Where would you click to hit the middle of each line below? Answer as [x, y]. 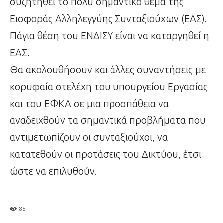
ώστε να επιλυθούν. [54, 171]
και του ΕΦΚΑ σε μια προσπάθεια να [89, 104]
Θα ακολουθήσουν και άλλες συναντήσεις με [108, 70]
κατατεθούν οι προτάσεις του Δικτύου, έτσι [106, 154]
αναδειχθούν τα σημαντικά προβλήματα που [108, 120]
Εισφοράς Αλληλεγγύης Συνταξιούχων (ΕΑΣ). [109, 19]
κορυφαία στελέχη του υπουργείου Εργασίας [109, 87]
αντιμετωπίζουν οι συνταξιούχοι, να [89, 137]
